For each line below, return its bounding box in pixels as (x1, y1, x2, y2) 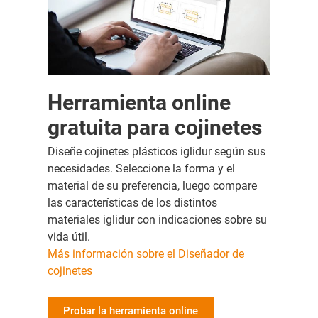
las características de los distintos (47, 195, 217, 209)
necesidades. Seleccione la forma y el (47, 161, 235, 175)
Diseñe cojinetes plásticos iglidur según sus (47, 144, 265, 158)
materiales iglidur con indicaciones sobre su (47, 212, 267, 226)
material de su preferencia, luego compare (47, 178, 257, 192)
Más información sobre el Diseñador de (47, 246, 244, 261)
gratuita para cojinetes (47, 114, 262, 140)
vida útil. (47, 229, 93, 243)
